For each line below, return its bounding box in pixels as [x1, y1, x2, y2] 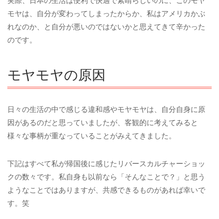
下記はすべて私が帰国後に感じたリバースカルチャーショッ [7, 159, 205, 168]
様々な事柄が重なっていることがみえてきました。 [7, 131, 176, 140]
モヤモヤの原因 [7, 64, 106, 84]
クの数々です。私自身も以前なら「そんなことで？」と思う [7, 172, 205, 181]
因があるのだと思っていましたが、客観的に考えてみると [7, 118, 198, 127]
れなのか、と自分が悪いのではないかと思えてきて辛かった [7, 22, 205, 31]
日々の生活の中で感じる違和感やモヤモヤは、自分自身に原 [7, 105, 205, 114]
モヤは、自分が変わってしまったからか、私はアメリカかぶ [7, 9, 205, 18]
